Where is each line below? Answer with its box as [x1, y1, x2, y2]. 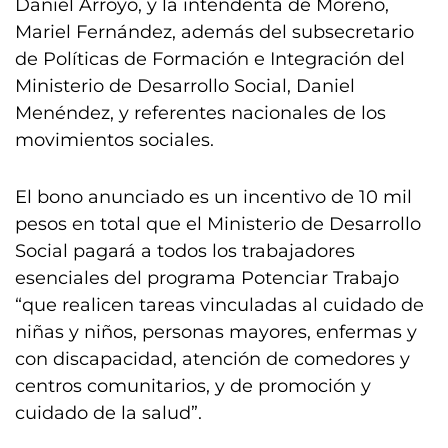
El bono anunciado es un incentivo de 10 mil [15, 186, 412, 208]
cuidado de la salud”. [15, 402, 202, 424]
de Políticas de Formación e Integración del [15, 48, 405, 70]
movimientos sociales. [15, 129, 214, 151]
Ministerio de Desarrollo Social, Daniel [15, 75, 355, 97]
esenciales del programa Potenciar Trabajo [15, 267, 399, 289]
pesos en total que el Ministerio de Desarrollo [15, 213, 421, 235]
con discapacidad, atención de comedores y [15, 348, 410, 370]
